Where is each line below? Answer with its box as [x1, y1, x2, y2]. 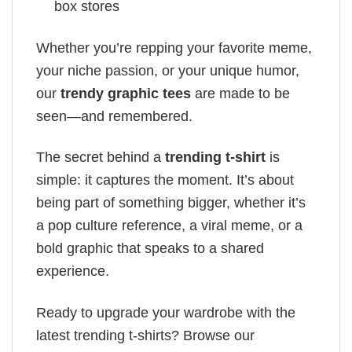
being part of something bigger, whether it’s [36, 195, 306, 211]
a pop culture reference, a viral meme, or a [36, 218, 302, 234]
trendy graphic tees [60, 85, 191, 101]
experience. [36, 263, 109, 280]
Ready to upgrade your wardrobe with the [36, 304, 295, 321]
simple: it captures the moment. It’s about [36, 172, 294, 189]
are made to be [191, 85, 290, 101]
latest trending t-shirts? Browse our [36, 327, 255, 343]
